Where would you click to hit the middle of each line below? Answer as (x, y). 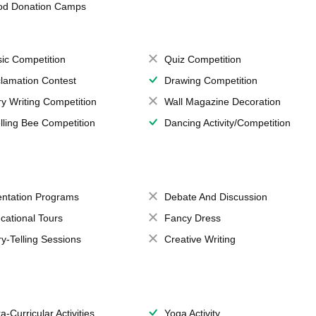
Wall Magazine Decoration (222, 101)
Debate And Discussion (215, 196)
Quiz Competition (202, 59)
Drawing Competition (211, 80)
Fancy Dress (192, 218)
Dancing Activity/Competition (227, 122)
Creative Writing (200, 239)
